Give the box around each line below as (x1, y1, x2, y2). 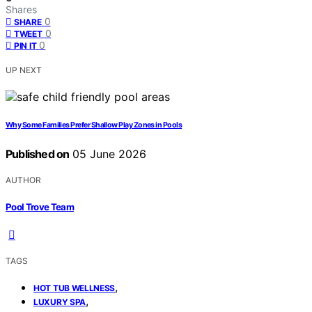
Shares (6, 3, 37, 16)
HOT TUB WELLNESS (33, 282, 116, 293)
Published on (6, 147, 70, 162)
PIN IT (14, 40, 37, 52)
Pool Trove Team (6, 201, 75, 212)
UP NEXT (6, 65, 42, 76)
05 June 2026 (69, 147, 147, 162)
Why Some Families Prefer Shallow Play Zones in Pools (6, 120, 182, 130)
